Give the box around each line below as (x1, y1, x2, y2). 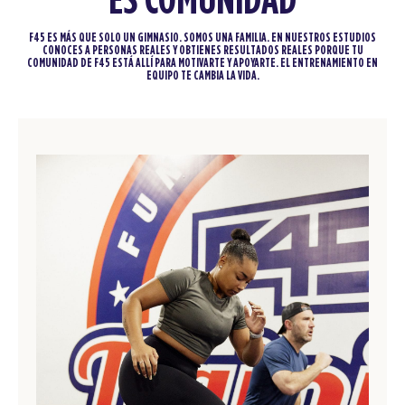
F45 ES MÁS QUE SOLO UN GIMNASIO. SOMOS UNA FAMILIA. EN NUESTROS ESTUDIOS (29, 32, 376, 45)
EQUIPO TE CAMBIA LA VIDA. (146, 70, 259, 83)
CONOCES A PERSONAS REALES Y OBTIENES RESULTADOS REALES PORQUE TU (42, 44, 363, 58)
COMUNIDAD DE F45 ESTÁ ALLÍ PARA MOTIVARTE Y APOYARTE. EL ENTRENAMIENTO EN (27, 57, 378, 71)
